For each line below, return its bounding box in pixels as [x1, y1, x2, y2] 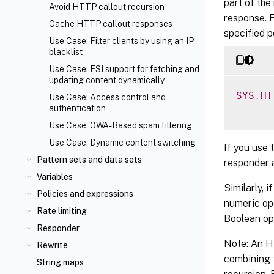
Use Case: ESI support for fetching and [49, 64, 199, 74]
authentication [49, 103, 106, 113]
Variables [37, 172, 73, 182]
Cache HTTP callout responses [49, 19, 172, 29]
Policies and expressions [37, 189, 133, 199]
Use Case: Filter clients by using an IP [49, 36, 194, 46]
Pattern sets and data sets [37, 155, 142, 165]
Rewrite [37, 240, 68, 250]
